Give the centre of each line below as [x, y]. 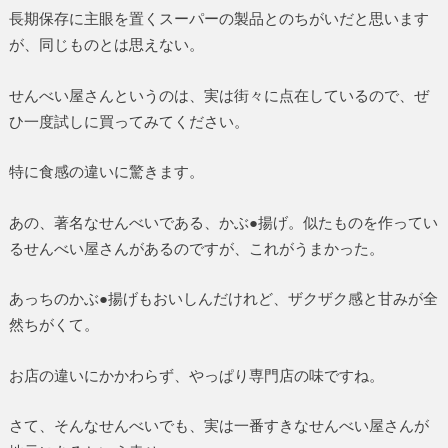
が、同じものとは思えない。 [106, 44]
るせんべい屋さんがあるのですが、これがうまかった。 [196, 247]
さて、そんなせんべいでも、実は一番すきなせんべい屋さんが [218, 425]
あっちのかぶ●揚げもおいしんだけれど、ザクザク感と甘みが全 [223, 298]
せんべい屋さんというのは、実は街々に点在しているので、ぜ [218, 94]
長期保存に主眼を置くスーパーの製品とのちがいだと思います [218, 18]
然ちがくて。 [53, 324]
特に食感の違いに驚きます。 [106, 171]
